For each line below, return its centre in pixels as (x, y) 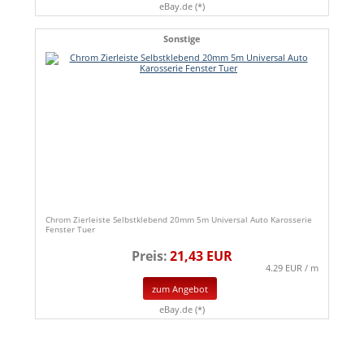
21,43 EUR (201, 256)
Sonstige (182, 38)
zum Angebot (180, 288)
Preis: (149, 256)
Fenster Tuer (70, 229)
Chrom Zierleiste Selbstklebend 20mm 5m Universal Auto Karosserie (179, 219)
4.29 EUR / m (292, 267)
